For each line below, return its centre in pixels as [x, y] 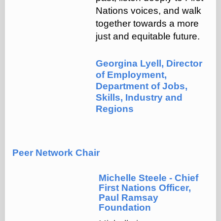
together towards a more [147, 23]
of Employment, [131, 74]
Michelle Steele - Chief [148, 178]
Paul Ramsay [129, 197]
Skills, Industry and [139, 97]
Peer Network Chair [56, 152]
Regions [115, 109]
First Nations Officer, [145, 187]
